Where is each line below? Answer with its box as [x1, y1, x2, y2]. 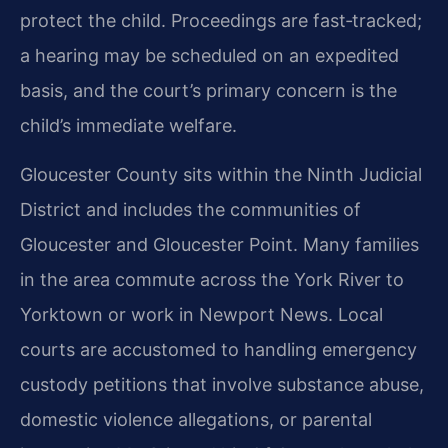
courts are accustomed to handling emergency [20, 339, 417, 361]
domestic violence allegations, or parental [20, 409, 372, 431]
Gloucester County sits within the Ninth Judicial [20, 164, 422, 186]
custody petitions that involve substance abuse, [20, 374, 424, 396]
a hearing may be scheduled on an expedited [20, 44, 399, 66]
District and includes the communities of [20, 199, 361, 221]
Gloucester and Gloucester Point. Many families [20, 234, 419, 256]
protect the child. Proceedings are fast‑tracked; [20, 9, 422, 31]
